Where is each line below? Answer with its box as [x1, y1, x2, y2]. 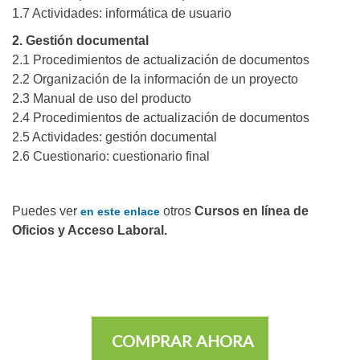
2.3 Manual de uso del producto [12, 92, 191, 106]
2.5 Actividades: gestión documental [12, 130, 217, 145]
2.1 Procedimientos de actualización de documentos [12, 53, 309, 67]
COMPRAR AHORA [112, 331, 254, 351]
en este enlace [80, 205, 160, 219]
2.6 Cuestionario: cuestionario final [12, 149, 210, 164]
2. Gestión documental [12, 34, 149, 48]
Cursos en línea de [194, 204, 309, 219]
